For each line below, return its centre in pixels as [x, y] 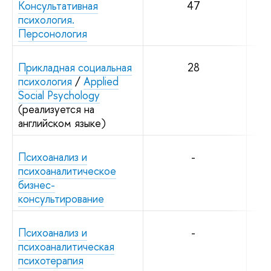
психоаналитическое [67, 171]
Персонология [53, 33]
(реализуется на [56, 109]
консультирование [61, 198]
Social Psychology [59, 95]
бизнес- [37, 184]
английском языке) [62, 123]
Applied [101, 81]
